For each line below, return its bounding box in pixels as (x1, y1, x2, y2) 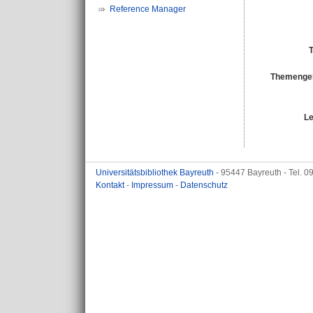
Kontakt (96, 180, 126, 190)
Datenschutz (180, 180, 228, 190)
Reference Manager (110, 4, 186, 14)
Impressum (131, 180, 175, 190)
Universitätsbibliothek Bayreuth (96, 168, 216, 177)
